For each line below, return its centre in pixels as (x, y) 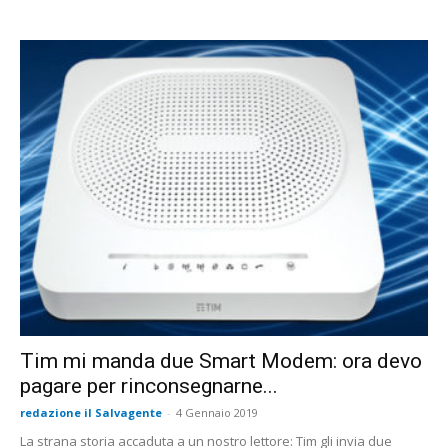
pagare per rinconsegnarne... (149, 386)
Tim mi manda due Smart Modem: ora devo (221, 361)
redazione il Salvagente (91, 413)
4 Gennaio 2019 (217, 413)
